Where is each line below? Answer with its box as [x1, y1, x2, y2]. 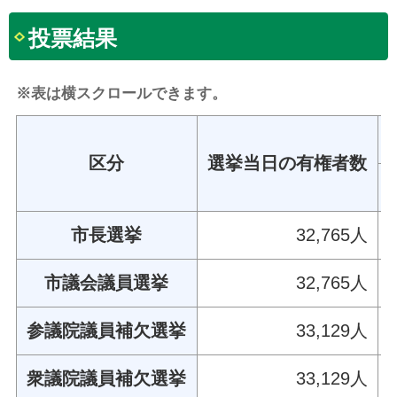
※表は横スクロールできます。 [15, 83, 227, 102]
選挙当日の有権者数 [207, 152, 368, 173]
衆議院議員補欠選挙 [27, 368, 187, 388]
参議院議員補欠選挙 [27, 320, 187, 340]
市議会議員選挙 [44, 272, 169, 292]
